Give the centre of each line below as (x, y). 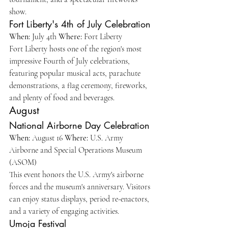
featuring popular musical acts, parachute (76, 73)
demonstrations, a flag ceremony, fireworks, (79, 85)
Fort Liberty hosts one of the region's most (76, 49)
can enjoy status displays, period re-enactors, (80, 199)
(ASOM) (23, 162)
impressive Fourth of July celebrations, (70, 61)
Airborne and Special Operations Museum (77, 150)
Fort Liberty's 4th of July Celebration (80, 24)
